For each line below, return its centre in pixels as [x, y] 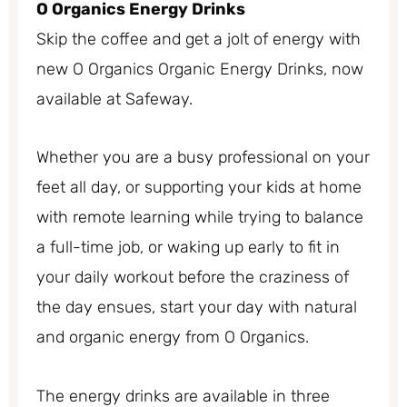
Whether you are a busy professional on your [203, 158]
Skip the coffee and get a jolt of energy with [199, 39]
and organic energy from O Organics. [173, 338]
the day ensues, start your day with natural [197, 308]
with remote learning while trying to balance [200, 218]
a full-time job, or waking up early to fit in [188, 248]
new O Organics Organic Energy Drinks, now [200, 69]
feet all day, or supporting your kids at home [199, 188]
